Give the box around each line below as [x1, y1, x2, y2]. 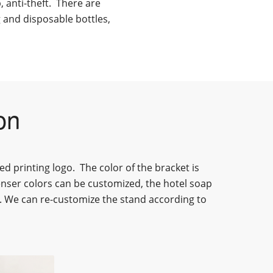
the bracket [137, 161, 193, 174]
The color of [77, 161, 138, 174]
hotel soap [163, 177, 213, 190]
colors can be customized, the [24, 177, 164, 190]
